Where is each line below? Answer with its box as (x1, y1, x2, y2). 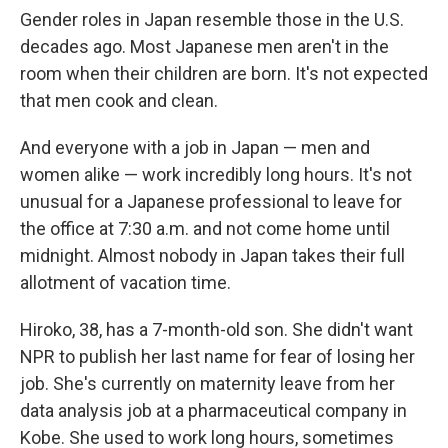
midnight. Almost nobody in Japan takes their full (20, 245, 405, 267)
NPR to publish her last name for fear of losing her (20, 346, 415, 368)
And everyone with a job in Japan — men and (20, 137, 370, 159)
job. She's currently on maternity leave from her (20, 373, 395, 395)
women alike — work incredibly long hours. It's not (20, 164, 412, 186)
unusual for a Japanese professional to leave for (20, 191, 402, 213)
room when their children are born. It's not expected (20, 63, 428, 85)
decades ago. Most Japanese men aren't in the (20, 36, 389, 58)
